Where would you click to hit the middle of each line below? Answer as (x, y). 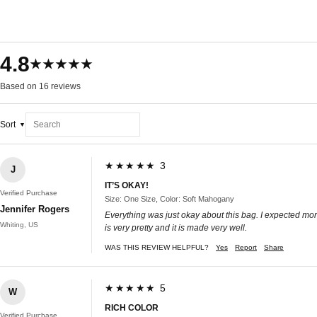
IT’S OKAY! (127, 185)
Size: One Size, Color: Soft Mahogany (169, 198)
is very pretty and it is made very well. (176, 227)
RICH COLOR (132, 307)
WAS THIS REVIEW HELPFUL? (157, 247)
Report (246, 247)
